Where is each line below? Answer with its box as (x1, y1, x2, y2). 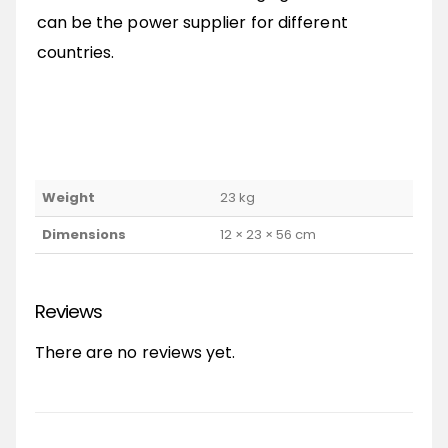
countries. (36, 41, 115, 65)
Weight (41, 188, 95, 208)
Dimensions (41, 225, 126, 245)
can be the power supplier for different (36, 11, 348, 35)
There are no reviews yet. (34, 341, 236, 365)
